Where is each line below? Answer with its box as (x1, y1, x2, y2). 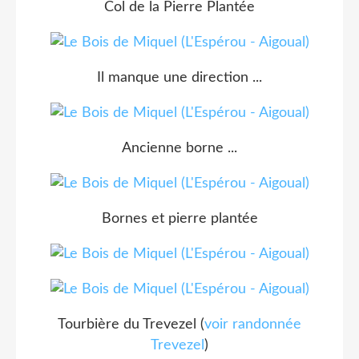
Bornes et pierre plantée (101, 211, 258, 226)
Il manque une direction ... (97, 70, 262, 85)
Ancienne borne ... (122, 140, 237, 155)
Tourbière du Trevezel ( (58, 317, 204, 332)
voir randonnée (204, 317, 301, 332)
